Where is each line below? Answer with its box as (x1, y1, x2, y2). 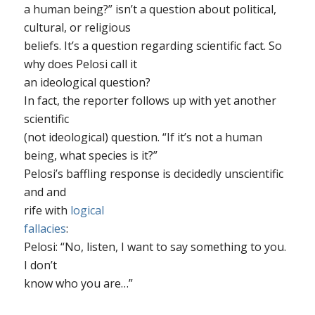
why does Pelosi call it (23, 56, 137, 72)
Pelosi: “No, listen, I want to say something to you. (23, 239, 286, 255)
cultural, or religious (23, 20, 131, 36)
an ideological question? (23, 75, 150, 91)
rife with (23, 202, 70, 219)
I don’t (23, 257, 57, 274)
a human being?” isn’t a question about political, (23, 1, 276, 18)
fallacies (23, 221, 66, 237)
